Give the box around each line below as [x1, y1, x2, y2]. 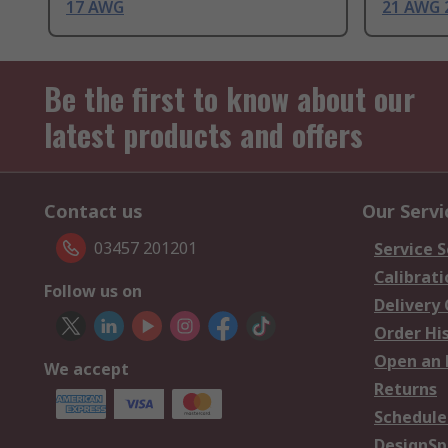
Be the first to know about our [44, 76, 415, 122]
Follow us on [44, 280, 142, 303]
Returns [374, 378, 437, 401]
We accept [44, 358, 129, 381]
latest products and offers [44, 112, 363, 158]
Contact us [44, 199, 143, 224]
